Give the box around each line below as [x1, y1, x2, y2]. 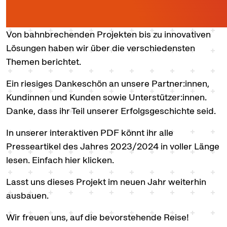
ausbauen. [6, 190, 49, 201]
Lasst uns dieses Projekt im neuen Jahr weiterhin [6, 176, 206, 187]
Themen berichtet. [6, 56, 81, 67]
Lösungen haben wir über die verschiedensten [6, 42, 195, 54]
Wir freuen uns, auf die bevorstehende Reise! [6, 211, 189, 223]
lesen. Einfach [6, 154, 65, 166]
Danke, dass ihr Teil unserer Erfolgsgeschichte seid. [6, 105, 216, 117]
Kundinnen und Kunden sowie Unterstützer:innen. [6, 91, 207, 103]
